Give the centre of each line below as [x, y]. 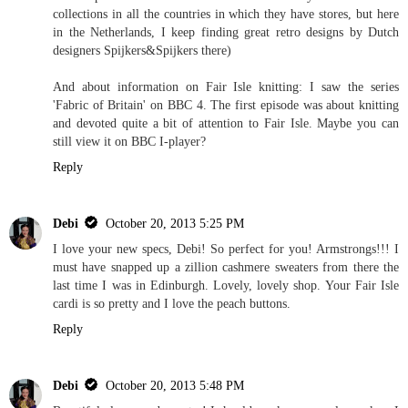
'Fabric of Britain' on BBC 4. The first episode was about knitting [226, 105]
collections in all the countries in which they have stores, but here [226, 14]
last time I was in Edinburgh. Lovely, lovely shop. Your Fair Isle [226, 286]
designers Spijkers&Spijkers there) [142, 51]
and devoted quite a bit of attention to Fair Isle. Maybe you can [226, 123]
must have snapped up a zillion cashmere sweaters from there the [226, 267]
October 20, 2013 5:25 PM [175, 224]
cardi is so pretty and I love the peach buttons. [172, 304]
